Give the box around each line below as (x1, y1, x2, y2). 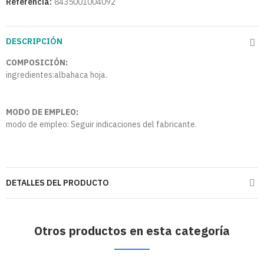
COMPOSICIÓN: (6, 57, 68, 68)
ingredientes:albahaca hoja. (6, 70, 107, 81)
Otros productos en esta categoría (34, 223, 230, 239)
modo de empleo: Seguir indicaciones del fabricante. (6, 119, 197, 130)
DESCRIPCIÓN (6, 36, 62, 47)
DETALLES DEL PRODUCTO (6, 177, 109, 189)
